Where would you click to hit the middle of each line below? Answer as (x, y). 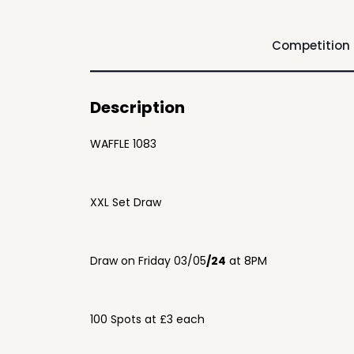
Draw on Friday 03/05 (148, 261)
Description (137, 107)
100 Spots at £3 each (147, 319)
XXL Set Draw (126, 202)
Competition (311, 45)
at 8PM (247, 261)
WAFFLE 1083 (123, 144)
